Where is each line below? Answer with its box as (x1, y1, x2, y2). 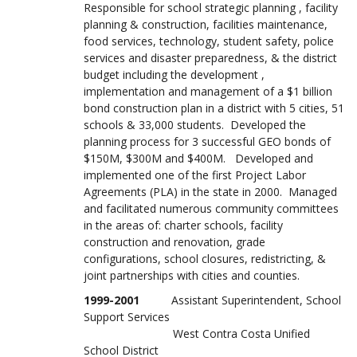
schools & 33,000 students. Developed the (84, 117, 306, 132)
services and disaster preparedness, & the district (84, 50, 337, 65)
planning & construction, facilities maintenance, (84, 17, 328, 32)
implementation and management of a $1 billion (84, 84, 332, 99)
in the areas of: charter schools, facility (84, 218, 283, 233)
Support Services (84, 309, 170, 324)
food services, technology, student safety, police (84, 33, 334, 49)
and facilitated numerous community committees (84, 201, 339, 216)
